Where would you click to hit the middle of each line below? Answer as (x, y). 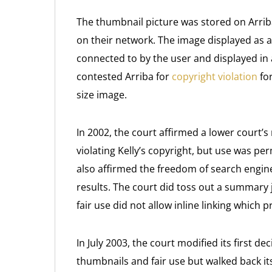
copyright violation (215, 76)
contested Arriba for (124, 76)
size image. (102, 95)
